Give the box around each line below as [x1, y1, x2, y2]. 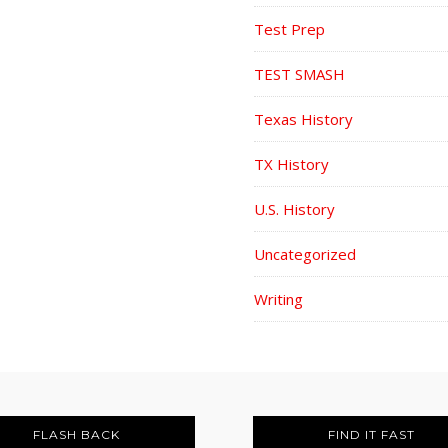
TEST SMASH [254, 64, 345, 84]
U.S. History [254, 199, 335, 219]
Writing [254, 289, 303, 309]
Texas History [254, 109, 353, 129]
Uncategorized [254, 244, 356, 264]
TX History [254, 154, 329, 174]
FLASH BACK [32, 427, 120, 442]
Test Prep [254, 19, 325, 39]
